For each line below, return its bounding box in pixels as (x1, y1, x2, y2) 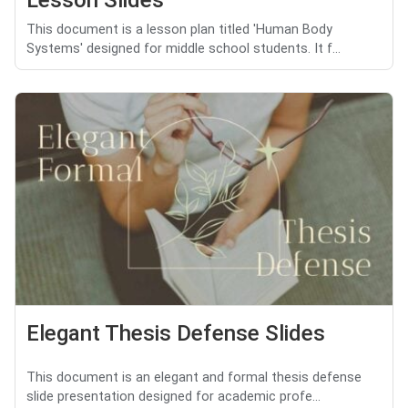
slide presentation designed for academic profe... (26, 388, 321, 404)
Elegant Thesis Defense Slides (26, 320, 325, 346)
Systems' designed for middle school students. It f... (26, 41, 341, 57)
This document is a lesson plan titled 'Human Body (26, 22, 332, 38)
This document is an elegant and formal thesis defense (26, 369, 362, 385)
